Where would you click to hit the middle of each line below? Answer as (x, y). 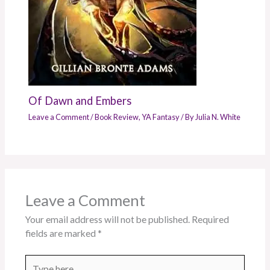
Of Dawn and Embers (80, 100)
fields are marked (61, 234)
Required (210, 220)
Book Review (117, 117)
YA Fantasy (161, 117)
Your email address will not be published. (107, 220)
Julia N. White (218, 117)
